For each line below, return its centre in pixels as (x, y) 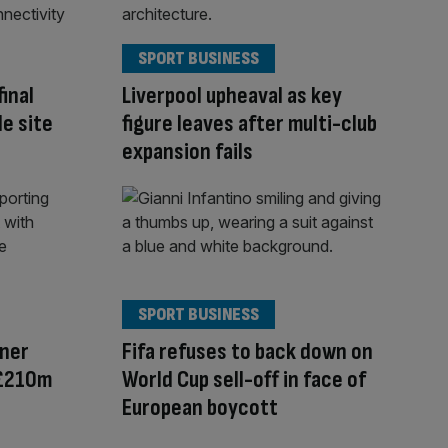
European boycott (200, 408)
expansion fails (187, 151)
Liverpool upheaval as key (232, 95)
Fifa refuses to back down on (247, 352)
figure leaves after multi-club (249, 123)
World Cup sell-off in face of (244, 380)
